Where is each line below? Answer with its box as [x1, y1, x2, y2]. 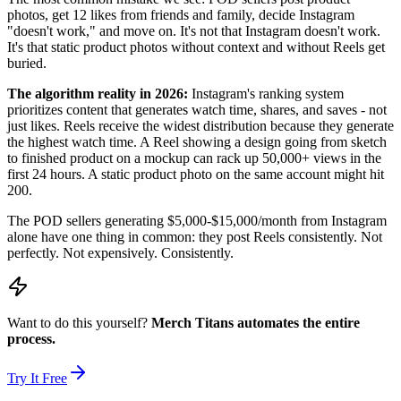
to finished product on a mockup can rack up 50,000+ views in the [7, 150, 381, 166]
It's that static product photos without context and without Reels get [7, 39, 385, 55]
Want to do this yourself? [7, 315, 151, 331]
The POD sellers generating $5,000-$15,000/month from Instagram [7, 213, 387, 229]
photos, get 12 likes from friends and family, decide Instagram [7, 7, 354, 23]
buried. [7, 55, 47, 72]
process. [7, 331, 55, 347]
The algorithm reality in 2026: [7, 86, 188, 102]
